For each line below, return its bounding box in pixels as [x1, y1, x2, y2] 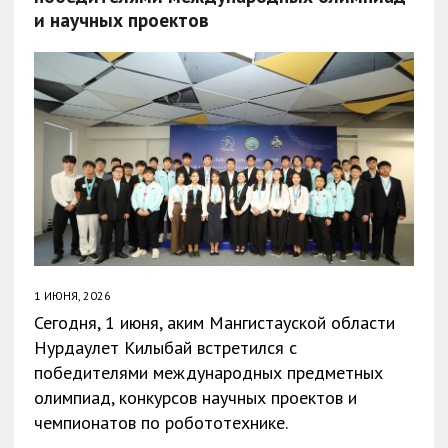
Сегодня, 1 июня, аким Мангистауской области [33, 310, 395, 334]
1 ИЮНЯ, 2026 [33, 287, 111, 303]
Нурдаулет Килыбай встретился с [33, 335, 297, 359]
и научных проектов [33, 6, 209, 32]
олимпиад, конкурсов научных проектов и [33, 385, 357, 409]
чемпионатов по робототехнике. [33, 410, 288, 434]
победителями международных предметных [33, 360, 383, 384]
